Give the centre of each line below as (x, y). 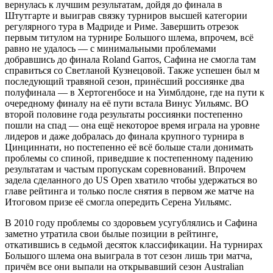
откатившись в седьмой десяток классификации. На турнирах (134, 244)
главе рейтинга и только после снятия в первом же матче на (129, 191)
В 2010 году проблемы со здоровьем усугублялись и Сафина (131, 222)
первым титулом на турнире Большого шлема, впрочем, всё (129, 37)
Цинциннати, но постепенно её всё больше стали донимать (129, 147)
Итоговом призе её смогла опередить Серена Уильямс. (118, 202)
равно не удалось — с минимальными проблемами (111, 48)
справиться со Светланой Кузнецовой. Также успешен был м (132, 70)
